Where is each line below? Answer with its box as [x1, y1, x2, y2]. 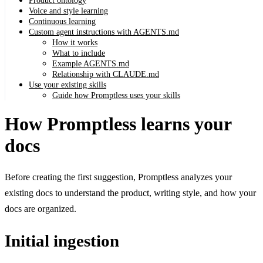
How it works [52, 38, 97, 48]
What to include [52, 49, 105, 58]
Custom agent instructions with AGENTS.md [29, 28, 179, 37]
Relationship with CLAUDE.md [52, 70, 159, 79]
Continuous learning [29, 17, 96, 26]
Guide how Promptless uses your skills [52, 91, 180, 100]
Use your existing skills [29, 80, 106, 90]
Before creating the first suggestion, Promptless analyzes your [5, 172, 232, 183]
